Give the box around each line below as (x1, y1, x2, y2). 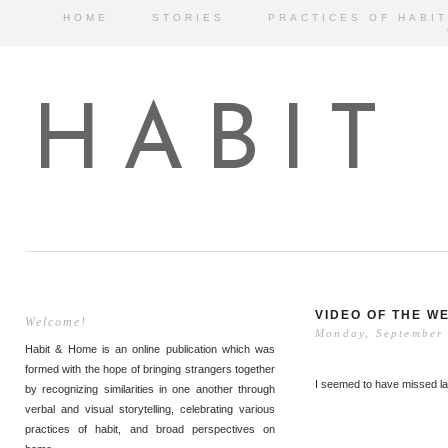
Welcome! (25, 315, 87, 329)
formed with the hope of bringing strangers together (25, 363, 275, 375)
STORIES (151, 12, 225, 23)
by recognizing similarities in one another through (25, 383, 275, 395)
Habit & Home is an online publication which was (25, 343, 275, 355)
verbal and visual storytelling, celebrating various (25, 403, 275, 415)
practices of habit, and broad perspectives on (25, 423, 275, 435)
